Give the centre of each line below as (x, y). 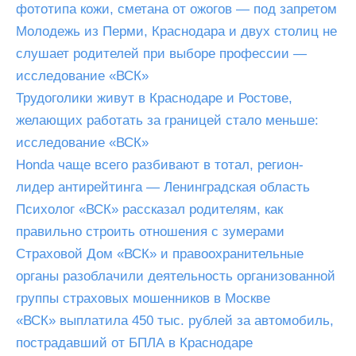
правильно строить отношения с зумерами (150, 232)
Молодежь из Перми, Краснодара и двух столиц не (176, 31)
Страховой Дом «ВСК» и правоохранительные (160, 254)
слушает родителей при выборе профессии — (161, 54)
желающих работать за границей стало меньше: (167, 120)
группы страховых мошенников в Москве (143, 298)
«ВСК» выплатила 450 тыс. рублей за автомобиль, (175, 321)
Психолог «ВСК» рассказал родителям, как (149, 209)
